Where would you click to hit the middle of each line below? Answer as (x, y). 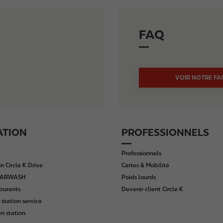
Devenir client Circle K (152, 189)
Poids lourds (139, 177)
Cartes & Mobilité (145, 165)
